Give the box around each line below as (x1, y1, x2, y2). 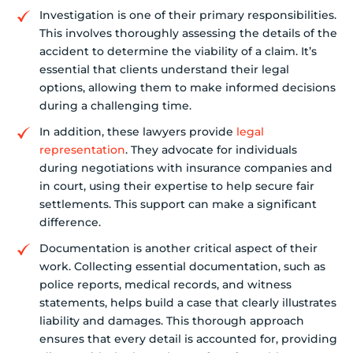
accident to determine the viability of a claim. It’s (39, 44, 317, 59)
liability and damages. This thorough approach (39, 314, 304, 329)
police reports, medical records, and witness (39, 277, 292, 292)
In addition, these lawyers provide (39, 124, 236, 139)
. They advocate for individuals (125, 143, 297, 158)
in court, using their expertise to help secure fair (39, 179, 314, 194)
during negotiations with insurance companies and (39, 161, 333, 176)
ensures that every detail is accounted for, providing (39, 332, 337, 347)
